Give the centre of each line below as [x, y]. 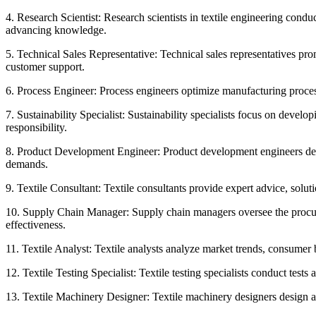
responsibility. [36, 128]
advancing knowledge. [56, 30]
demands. [27, 164]
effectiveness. [36, 225]
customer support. [45, 67]
